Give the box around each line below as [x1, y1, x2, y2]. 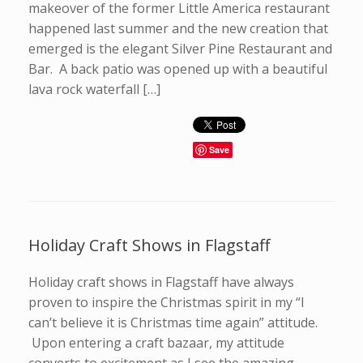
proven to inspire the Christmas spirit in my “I [28, 293, 305, 311]
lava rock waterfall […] [28, 80, 160, 98]
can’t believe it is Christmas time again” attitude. [28, 314, 318, 331]
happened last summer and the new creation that [28, 19, 328, 37]
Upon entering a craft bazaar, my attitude [28, 334, 284, 352]
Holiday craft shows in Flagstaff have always [28, 273, 294, 291]
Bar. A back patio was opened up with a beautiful [28, 60, 327, 78]
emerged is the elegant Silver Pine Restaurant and [28, 40, 332, 58]
